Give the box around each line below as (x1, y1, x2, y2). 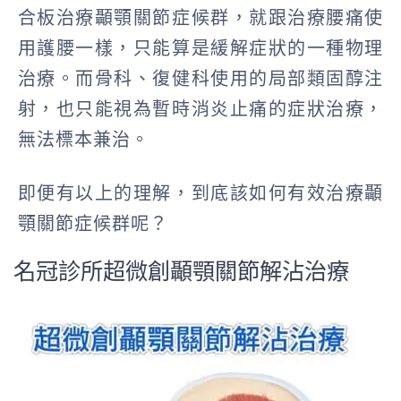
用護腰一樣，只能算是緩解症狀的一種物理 (17, 38, 384, 60)
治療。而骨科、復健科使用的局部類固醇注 (17, 68, 384, 90)
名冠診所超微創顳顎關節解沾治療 (13, 257, 349, 285)
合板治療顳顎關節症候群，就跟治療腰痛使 (17, 7, 384, 30)
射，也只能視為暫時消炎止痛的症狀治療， (17, 98, 384, 121)
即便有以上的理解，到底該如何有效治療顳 (17, 182, 384, 204)
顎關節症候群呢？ (17, 212, 168, 235)
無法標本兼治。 (17, 129, 149, 151)
